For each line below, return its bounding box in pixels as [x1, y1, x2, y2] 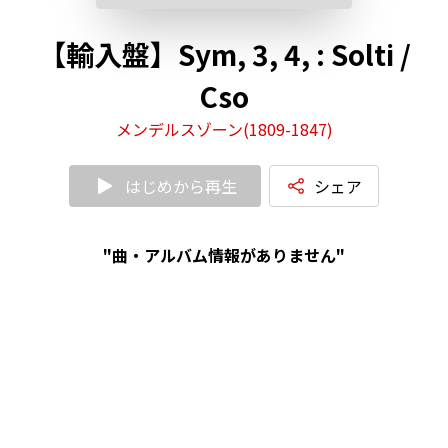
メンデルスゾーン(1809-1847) [115, 116, 333, 141]
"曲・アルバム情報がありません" [103, 242, 345, 267]
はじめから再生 [125, 173, 237, 198]
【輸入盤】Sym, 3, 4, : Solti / [37, 33, 411, 74]
